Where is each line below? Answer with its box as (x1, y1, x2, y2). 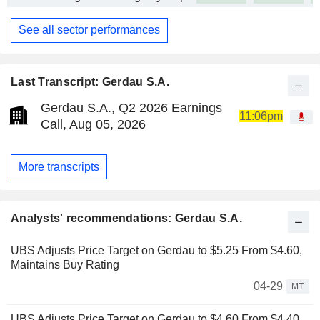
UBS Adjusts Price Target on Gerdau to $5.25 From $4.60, (11, 244, 302, 257)
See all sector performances (19, 24, 160, 36)
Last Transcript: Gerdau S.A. (11, 76, 169, 88)
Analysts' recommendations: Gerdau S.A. (11, 212, 242, 225)
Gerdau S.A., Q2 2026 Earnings (41, 101, 222, 115)
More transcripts (19, 160, 99, 173)
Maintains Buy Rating (11, 259, 119, 271)
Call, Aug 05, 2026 (41, 117, 146, 131)
